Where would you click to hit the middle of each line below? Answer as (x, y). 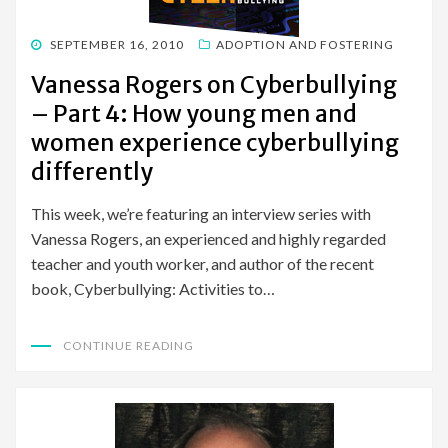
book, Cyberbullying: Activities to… (153, 289)
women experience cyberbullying (215, 143)
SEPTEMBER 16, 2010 (117, 45)
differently (92, 172)
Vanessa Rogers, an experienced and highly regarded (208, 239)
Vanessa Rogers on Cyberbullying (214, 85)
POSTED (55, 44)
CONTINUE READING (128, 346)
